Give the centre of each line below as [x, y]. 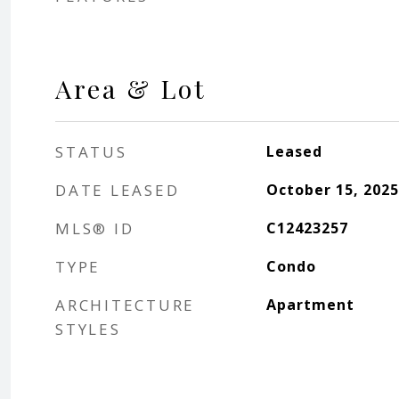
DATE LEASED [118, 190]
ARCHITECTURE [125, 305]
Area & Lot [131, 88]
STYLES [88, 329]
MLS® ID [95, 228]
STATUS [91, 152]
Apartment [310, 305]
